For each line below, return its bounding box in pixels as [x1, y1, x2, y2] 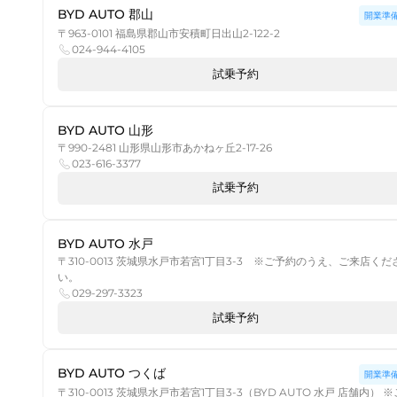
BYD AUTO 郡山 [58, 6, 153, 23]
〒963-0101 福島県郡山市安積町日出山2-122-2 [58, 27, 280, 41]
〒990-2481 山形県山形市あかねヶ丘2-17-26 [58, 140, 272, 154]
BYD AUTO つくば [58, 365, 166, 382]
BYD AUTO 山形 [58, 121, 153, 138]
